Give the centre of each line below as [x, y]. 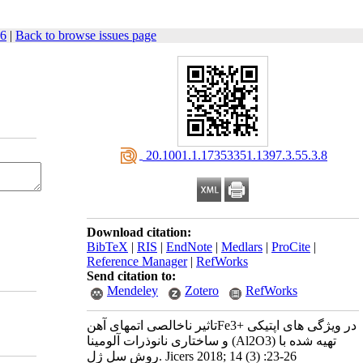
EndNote [189, 247]
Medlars [242, 247]
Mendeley [132, 290]
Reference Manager [137, 261]
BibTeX [107, 247]
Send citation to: [131, 276]
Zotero [202, 290]
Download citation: [139, 232]
